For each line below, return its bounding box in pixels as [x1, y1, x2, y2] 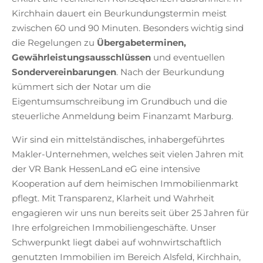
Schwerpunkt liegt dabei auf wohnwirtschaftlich [12, 237, 221, 248]
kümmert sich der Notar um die [12, 81, 151, 93]
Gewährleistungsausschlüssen [12, 52, 151, 63]
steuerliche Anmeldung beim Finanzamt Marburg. [12, 110, 233, 122]
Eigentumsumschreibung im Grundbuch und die [12, 96, 227, 107]
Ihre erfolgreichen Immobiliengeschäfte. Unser [12, 222, 216, 234]
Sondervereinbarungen [12, 66, 116, 78]
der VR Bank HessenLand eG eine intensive [12, 163, 200, 175]
